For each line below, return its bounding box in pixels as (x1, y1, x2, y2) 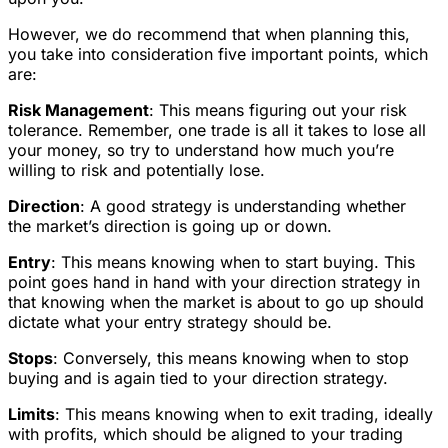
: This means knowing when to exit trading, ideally (55, 404, 433, 425)
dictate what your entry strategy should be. (8, 312, 332, 333)
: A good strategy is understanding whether (80, 196, 406, 217)
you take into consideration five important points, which (8, 44, 428, 65)
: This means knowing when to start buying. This (51, 252, 415, 273)
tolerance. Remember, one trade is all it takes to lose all (8, 120, 426, 141)
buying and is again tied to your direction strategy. (8, 368, 388, 389)
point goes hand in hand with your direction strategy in (8, 272, 420, 293)
